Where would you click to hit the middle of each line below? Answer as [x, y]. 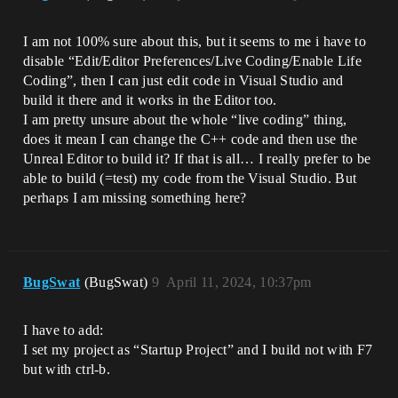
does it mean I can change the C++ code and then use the [191, 139]
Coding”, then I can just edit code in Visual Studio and [183, 80]
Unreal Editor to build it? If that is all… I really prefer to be [197, 159]
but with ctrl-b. [67, 369]
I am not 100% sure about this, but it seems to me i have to [195, 41]
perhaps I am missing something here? [135, 198]
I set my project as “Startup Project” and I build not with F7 [198, 350]
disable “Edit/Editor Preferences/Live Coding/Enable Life [192, 61]
